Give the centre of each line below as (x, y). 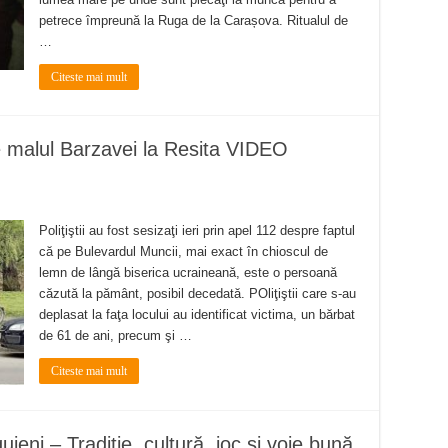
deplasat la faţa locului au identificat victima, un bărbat (197, 314)
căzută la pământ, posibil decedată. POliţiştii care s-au (197, 293)
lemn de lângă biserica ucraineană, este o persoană (188, 272)
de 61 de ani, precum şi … (115, 335)
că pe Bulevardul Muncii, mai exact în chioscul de (183, 251)
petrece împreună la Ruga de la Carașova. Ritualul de (193, 20)
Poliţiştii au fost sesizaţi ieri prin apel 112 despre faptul (197, 230)
